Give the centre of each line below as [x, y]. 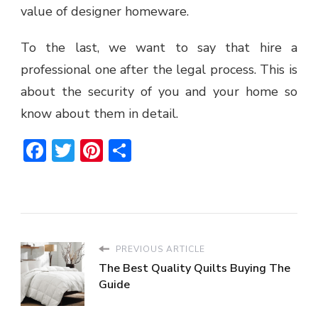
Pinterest [150, 150]
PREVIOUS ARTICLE [159, 249]
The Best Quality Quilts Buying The [194, 268]
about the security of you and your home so [159, 91]
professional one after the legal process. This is [159, 69]
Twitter [113, 150]
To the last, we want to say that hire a [159, 47]
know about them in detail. [99, 113]
